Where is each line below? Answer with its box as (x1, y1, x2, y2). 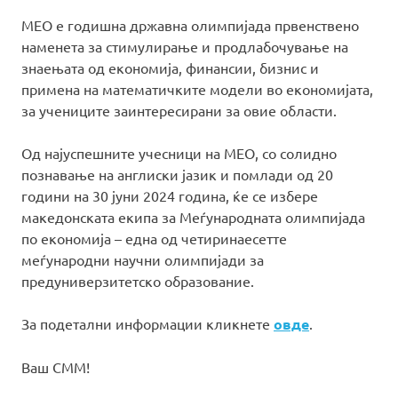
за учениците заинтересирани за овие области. (21, 100, 337, 119)
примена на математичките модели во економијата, (21, 79, 373, 98)
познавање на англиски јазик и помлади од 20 (21, 164, 333, 183)
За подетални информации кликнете (21, 314, 274, 332)
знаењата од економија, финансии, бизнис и (21, 58, 319, 76)
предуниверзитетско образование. (21, 271, 254, 290)
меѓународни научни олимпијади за (21, 250, 264, 268)
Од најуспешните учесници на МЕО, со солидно (21, 143, 337, 162)
